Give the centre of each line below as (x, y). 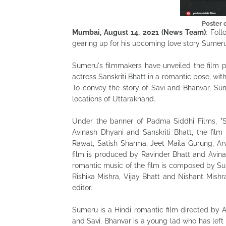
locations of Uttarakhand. (114, 99)
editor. (82, 188)
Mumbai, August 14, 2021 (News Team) (139, 32)
